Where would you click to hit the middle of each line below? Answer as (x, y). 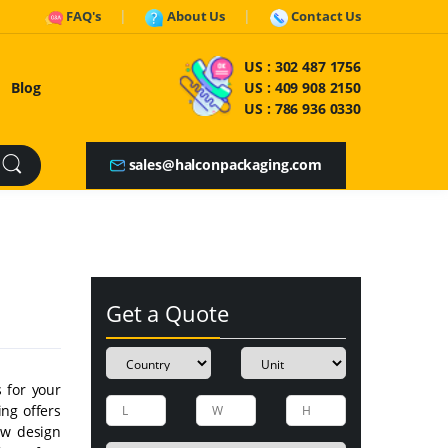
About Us (196, 16)
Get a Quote (167, 312)
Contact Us (326, 16)
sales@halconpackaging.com (225, 164)
